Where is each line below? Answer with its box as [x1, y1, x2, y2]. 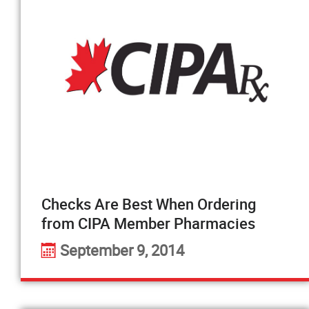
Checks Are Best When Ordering [41, 194, 256, 214]
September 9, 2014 [60, 240, 184, 260]
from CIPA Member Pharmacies [41, 213, 255, 233]
